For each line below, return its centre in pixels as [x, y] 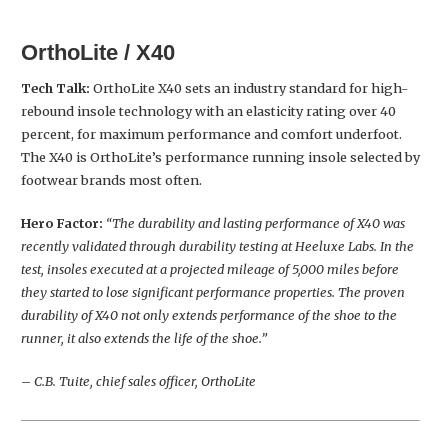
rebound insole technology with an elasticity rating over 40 [208, 110]
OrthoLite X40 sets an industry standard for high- [249, 87]
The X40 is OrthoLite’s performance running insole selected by [220, 156]
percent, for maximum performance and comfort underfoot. [211, 133]
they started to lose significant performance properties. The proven [213, 291]
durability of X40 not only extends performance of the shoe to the [209, 314]
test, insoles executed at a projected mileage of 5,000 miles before [210, 268]
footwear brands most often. [111, 179]
